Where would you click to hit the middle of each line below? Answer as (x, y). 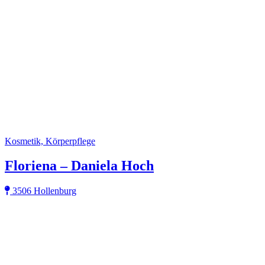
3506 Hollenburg (43, 191)
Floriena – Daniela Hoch (79, 166)
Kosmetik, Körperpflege (50, 141)
